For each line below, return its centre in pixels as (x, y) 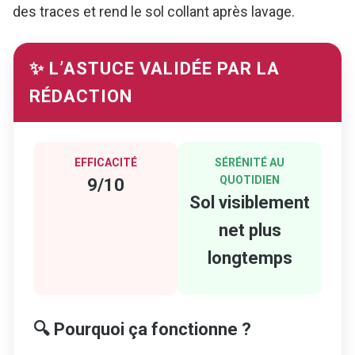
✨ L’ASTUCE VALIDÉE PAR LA (155, 68)
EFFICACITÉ (105, 162)
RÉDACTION (81, 96)
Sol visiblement (250, 202)
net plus (250, 230)
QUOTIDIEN (250, 179)
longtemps (250, 258)
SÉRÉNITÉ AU (250, 162)
